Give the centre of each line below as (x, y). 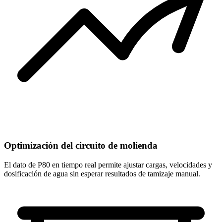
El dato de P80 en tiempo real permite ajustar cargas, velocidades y (108, 165)
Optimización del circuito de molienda (81, 145)
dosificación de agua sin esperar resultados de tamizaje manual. (102, 173)
